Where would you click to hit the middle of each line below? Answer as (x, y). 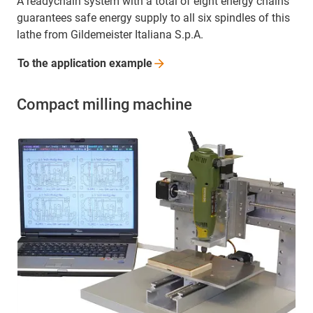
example (131, 64)
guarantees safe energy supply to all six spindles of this (153, 18)
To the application (63, 64)
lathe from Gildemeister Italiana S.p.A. (110, 35)
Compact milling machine (104, 105)
